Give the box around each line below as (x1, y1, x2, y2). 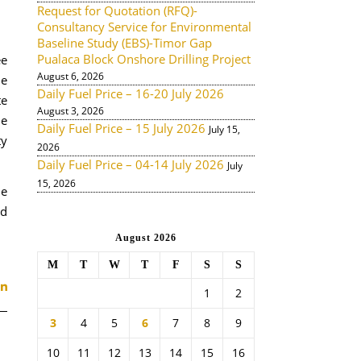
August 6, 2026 (37, 69, 104, 83)
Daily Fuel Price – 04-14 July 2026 (37, 156, 224, 172)
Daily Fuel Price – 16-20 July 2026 (37, 85, 224, 102)
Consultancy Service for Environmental (37, 19, 251, 35)
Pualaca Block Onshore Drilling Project (37, 51, 251, 67)
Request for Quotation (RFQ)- (37, 2, 197, 19)
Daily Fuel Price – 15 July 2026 (37, 120, 205, 136)
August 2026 (115, 232, 176, 243)
